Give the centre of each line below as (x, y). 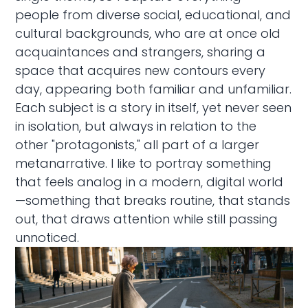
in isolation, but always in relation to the (136, 126)
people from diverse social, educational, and (153, 14)
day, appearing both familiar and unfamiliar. (154, 89)
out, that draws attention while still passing (147, 219)
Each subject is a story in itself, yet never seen (154, 107)
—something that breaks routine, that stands (153, 200)
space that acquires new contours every (141, 70)
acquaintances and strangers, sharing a (141, 52)
